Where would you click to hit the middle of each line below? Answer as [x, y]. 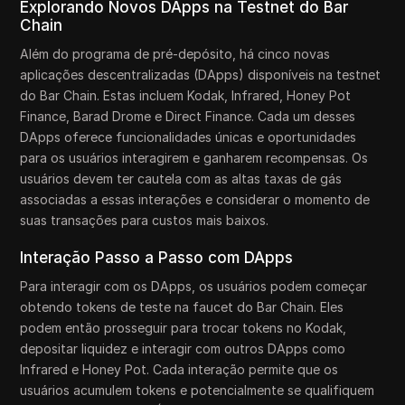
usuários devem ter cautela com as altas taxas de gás [181, 179]
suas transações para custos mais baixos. [145, 220]
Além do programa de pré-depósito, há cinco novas [175, 54]
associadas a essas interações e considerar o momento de [195, 199]
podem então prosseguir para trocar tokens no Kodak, [184, 328]
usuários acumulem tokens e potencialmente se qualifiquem [198, 390]
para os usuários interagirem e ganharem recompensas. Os [194, 158]
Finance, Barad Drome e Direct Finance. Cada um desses [188, 116]
